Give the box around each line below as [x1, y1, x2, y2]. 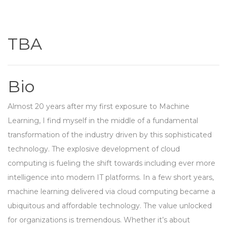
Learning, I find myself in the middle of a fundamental [8, 116, 198, 126]
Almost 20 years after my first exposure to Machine [8, 102, 190, 111]
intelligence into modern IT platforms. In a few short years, [8, 173, 214, 182]
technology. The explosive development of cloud [8, 144, 180, 154]
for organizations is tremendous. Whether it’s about [8, 215, 190, 225]
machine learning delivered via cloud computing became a [8, 187, 215, 197]
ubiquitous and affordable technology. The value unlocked [8, 201, 212, 211]
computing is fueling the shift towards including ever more [8, 159, 215, 168]
